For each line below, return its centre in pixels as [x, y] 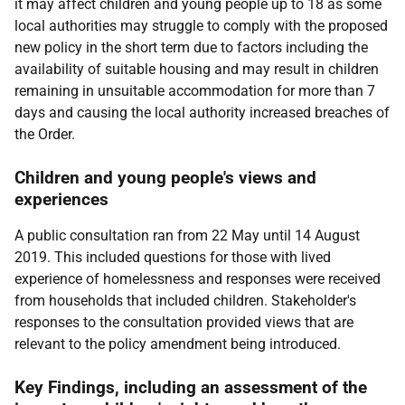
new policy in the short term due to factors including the [191, 47]
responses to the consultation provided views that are [184, 322]
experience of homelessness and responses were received [198, 279]
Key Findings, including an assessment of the [191, 387]
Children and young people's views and [165, 178]
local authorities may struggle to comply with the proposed [201, 26]
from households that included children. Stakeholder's [185, 301]
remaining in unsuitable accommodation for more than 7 [195, 91]
